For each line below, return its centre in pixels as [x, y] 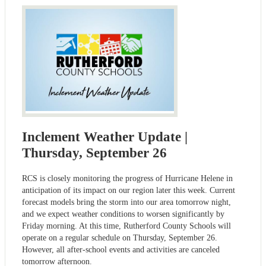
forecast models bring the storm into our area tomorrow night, [126, 202]
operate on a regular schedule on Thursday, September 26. [120, 238]
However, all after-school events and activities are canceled [121, 250]
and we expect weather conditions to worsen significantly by [123, 214]
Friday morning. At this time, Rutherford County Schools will [126, 226]
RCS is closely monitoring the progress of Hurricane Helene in [127, 179]
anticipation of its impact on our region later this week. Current [129, 191]
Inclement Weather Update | [105, 137]
